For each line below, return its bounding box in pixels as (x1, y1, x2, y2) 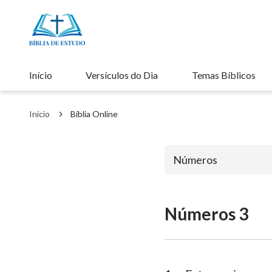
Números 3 (165, 203, 248, 224)
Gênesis (179, 240, 212, 252)
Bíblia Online (70, 109, 118, 119)
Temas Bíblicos (191, 69, 256, 81)
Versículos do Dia (86, 69, 158, 81)
